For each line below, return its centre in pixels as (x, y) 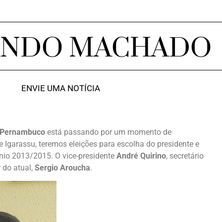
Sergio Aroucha (62, 168)
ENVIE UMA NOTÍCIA (60, 88)
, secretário (185, 156)
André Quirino (141, 156)
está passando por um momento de (108, 132)
